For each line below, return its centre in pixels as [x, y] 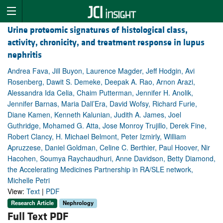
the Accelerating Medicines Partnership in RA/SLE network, [100, 169]
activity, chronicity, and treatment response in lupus [106, 43]
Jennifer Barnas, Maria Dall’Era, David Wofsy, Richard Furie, [102, 104]
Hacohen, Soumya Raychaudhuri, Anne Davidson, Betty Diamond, [111, 159]
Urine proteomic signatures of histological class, [98, 30]
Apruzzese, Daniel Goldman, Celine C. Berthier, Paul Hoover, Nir [109, 148]
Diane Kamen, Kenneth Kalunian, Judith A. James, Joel [94, 115]
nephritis [25, 55]
